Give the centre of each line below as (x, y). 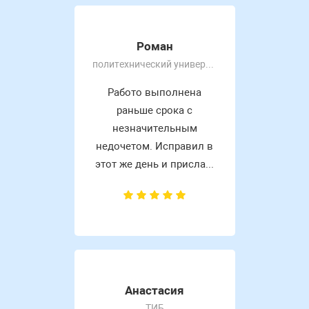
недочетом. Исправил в (154, 147)
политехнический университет (209, 64)
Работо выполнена (154, 93)
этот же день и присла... (154, 165)
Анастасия (154, 291)
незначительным (154, 129)
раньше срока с (154, 111)
